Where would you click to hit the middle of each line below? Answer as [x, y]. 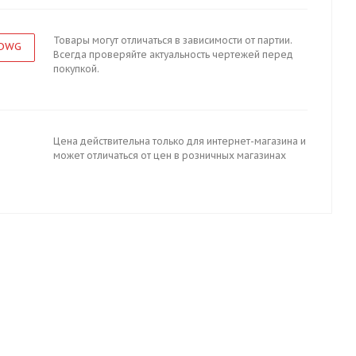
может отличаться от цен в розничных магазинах [170, 155]
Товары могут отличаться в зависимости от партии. [173, 40]
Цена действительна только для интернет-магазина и [180, 141]
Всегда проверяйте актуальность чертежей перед [173, 54]
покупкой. [76, 69]
